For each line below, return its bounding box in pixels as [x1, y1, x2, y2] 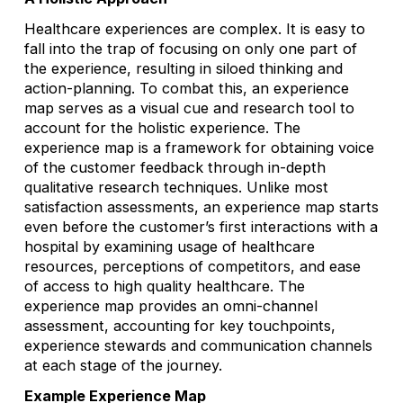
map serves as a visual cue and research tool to [23, 98, 354, 117]
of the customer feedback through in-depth [23, 157, 326, 176]
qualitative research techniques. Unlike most [23, 177, 328, 196]
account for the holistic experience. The [23, 118, 300, 137]
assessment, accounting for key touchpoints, [23, 316, 336, 335]
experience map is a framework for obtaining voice [23, 138, 374, 157]
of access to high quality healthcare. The [23, 276, 305, 295]
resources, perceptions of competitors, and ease [23, 256, 361, 275]
